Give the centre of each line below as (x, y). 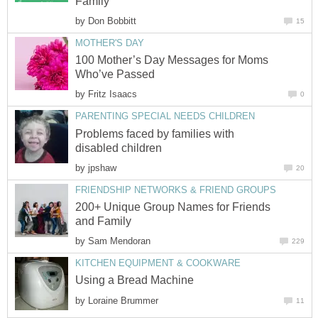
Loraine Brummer (123, 300)
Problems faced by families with (155, 133)
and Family (103, 221)
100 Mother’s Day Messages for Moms (172, 60)
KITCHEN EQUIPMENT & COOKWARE (158, 263)
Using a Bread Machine (135, 280)
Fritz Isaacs (113, 94)
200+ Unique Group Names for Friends (173, 207)
